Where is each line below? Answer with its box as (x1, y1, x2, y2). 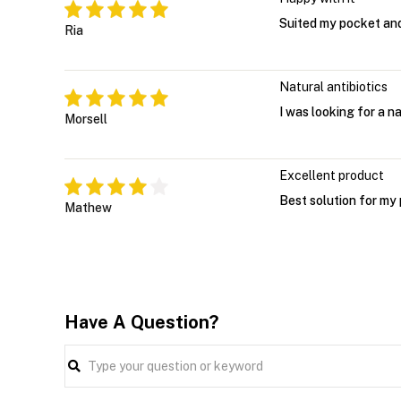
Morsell (64, 112, 107, 127)
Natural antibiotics (279, 80, 388, 95)
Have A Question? (64, 311, 218, 334)
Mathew (64, 200, 112, 216)
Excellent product (279, 168, 384, 183)
